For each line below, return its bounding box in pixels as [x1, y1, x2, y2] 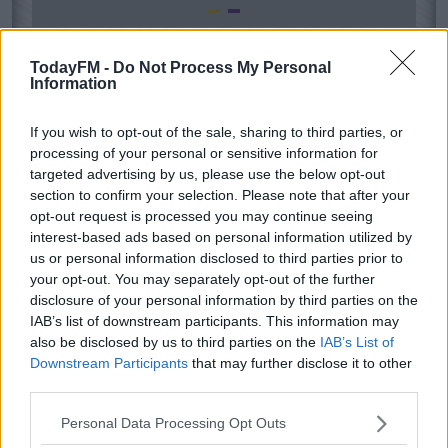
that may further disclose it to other [188, 354, 412, 371]
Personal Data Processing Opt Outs [61, 415, 286, 431]
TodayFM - [30, 58, 113, 76]
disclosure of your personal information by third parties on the [30, 291, 418, 308]
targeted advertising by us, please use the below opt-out [30, 165, 385, 182]
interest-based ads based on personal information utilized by [30, 228, 412, 245]
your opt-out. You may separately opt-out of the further [30, 270, 375, 287]
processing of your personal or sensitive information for [30, 144, 378, 161]
